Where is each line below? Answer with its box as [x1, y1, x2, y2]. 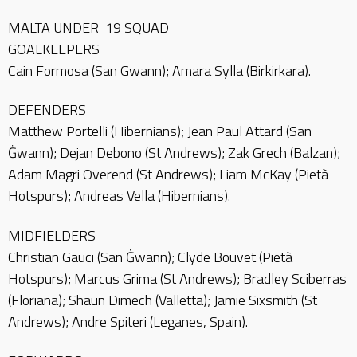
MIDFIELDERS [8, 224, 96, 246]
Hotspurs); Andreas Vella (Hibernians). [8, 185, 230, 206]
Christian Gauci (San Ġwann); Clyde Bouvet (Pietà [8, 245, 292, 268]
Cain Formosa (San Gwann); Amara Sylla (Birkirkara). [8, 59, 311, 81]
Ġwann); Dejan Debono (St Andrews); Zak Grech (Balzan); [8, 142, 340, 163]
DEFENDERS [8, 99, 86, 120]
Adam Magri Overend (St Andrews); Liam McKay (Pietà [8, 163, 328, 185]
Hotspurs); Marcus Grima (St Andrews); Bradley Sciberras [8, 267, 347, 289]
